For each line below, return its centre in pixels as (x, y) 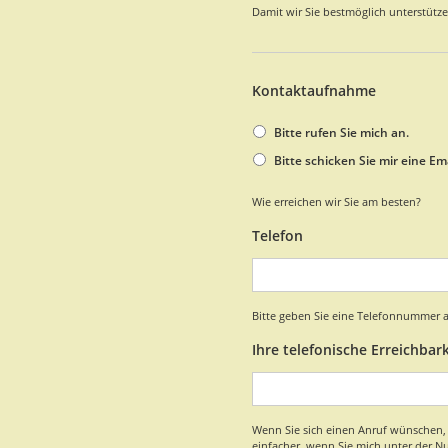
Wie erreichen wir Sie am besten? (336, 201)
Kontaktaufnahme (314, 91)
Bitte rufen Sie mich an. (341, 132)
